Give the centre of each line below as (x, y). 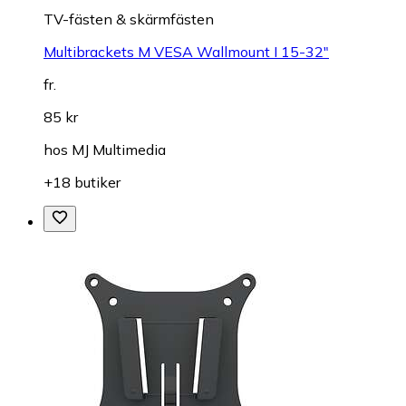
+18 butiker (82, 182)
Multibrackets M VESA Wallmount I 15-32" (186, 51)
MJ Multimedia (119, 149)
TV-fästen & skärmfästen (129, 19)
